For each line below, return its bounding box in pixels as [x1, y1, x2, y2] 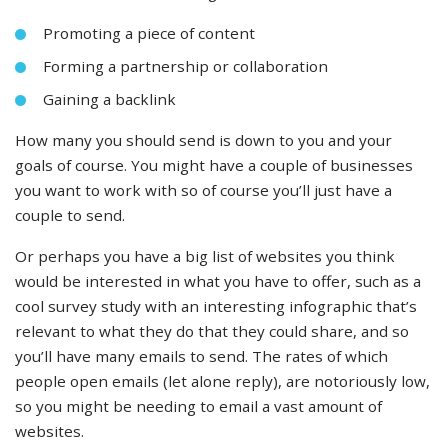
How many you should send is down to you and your [15, 130, 392, 151]
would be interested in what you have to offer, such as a [15, 271, 421, 292]
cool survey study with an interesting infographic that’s [15, 296, 417, 317]
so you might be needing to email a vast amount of [15, 396, 382, 417]
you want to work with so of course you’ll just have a [15, 180, 392, 201]
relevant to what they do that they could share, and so [15, 321, 409, 342]
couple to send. [15, 205, 125, 226]
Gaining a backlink [43, 89, 176, 110]
